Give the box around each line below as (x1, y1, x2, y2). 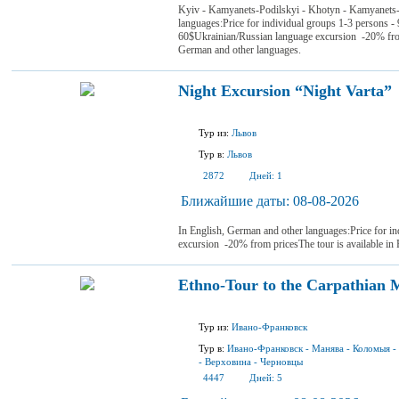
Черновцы (260, 356, 303, 367)
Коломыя (353, 343, 390, 354)
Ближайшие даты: (181, 193, 289, 208)
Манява (312, 343, 344, 354)
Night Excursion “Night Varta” (178, 82, 392, 100)
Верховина (205, 356, 251, 367)
